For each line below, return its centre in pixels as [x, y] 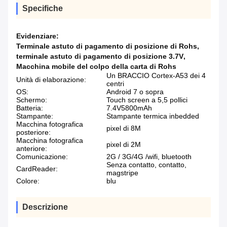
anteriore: [32, 149]
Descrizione [45, 207]
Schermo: [32, 100]
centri [115, 84]
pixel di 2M [124, 145]
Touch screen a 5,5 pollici [147, 100]
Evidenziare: [37, 36]
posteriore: [33, 133]
